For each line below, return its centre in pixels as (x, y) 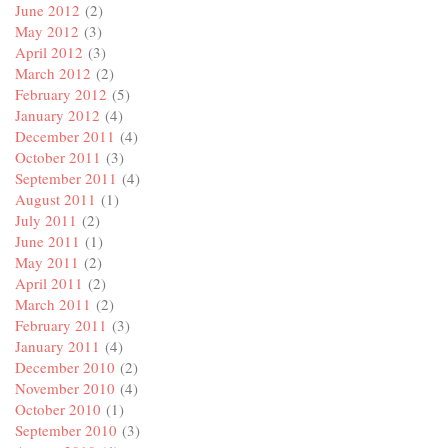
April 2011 (49, 283)
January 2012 (57, 115)
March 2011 (53, 304)
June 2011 (47, 241)
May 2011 (47, 262)
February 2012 (61, 94)
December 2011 (65, 136)
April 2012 (49, 52)
